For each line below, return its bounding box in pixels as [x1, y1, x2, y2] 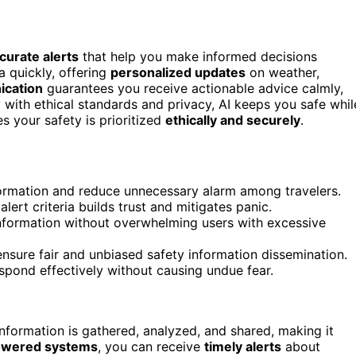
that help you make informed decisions [79, 48, 317, 64]
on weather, [246, 64, 319, 80]
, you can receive [98, 338, 204, 354]
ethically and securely [165, 111, 300, 128]
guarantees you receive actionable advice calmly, [43, 79, 343, 96]
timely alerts [204, 338, 281, 354]
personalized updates [110, 64, 246, 80]
